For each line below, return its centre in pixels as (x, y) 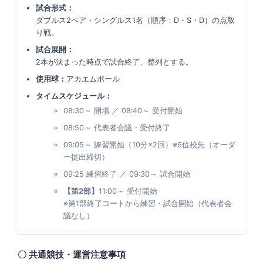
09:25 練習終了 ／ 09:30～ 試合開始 (127, 174)
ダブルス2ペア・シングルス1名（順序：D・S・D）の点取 (135, 20)
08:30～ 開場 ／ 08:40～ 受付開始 (123, 111)
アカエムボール (93, 79)
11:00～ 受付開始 (128, 191)
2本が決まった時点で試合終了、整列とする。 (114, 62)
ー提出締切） (86, 157)
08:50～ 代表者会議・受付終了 (117, 128)
